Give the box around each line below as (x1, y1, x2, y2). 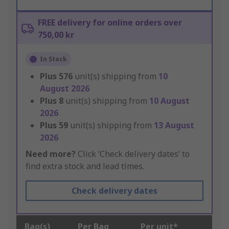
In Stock (40, 55, 67, 64)
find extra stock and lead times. (26, 161, 144, 172)
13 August (154, 120, 194, 131)
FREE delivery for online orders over (38, 17, 182, 29)
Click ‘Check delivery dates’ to (76, 148, 190, 160)
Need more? (26, 148, 76, 160)
